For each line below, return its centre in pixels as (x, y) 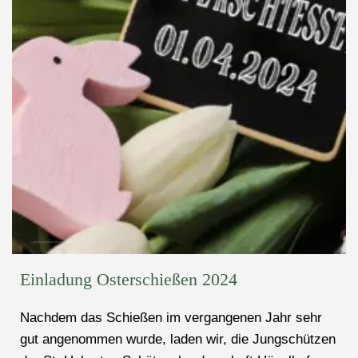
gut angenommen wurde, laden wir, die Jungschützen (178, 339)
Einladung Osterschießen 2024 (129, 279)
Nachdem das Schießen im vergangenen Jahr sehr (171, 317)
